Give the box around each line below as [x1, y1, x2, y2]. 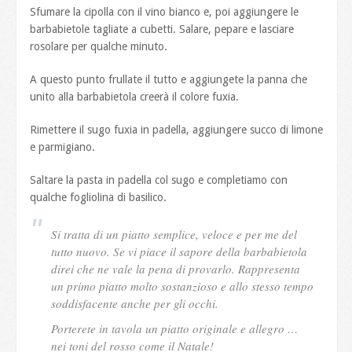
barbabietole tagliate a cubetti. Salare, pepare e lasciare [30, 22, 295, 35]
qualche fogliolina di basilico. [30, 190, 167, 203]
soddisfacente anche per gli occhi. [51, 295, 219, 311]
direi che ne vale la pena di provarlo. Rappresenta [51, 260, 301, 277]
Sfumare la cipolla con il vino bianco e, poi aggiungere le [30, 5, 299, 18]
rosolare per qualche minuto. [30, 39, 168, 53]
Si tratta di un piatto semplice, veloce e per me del [51, 225, 298, 242]
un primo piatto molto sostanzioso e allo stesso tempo [51, 277, 314, 294]
